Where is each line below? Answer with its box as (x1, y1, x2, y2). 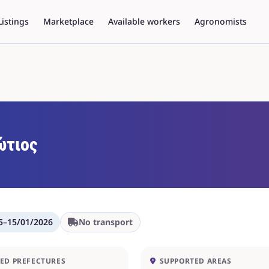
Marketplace (43, 16, 94, 27)
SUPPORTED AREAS (159, 256, 232, 266)
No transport (79, 216, 133, 228)
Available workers (108, 16, 181, 27)
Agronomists (195, 16, 247, 27)
